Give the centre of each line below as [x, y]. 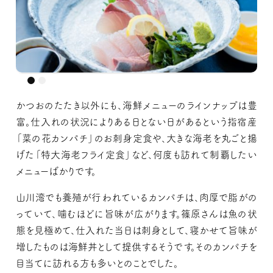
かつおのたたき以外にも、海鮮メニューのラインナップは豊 [136, 105]
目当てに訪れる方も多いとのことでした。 [97, 263]
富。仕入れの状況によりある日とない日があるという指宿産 [136, 122]
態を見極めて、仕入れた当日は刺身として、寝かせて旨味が [136, 230]
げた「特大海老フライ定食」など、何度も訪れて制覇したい [136, 154]
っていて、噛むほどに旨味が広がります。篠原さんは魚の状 [136, 214]
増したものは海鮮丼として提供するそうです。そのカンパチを [136, 246]
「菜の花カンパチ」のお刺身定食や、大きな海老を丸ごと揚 [136, 138]
